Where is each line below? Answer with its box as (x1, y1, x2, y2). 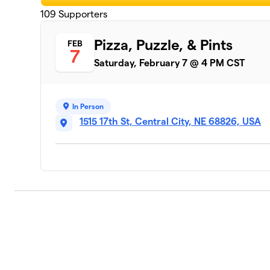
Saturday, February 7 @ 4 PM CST (94, 57, 245, 68)
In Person (72, 102, 104, 110)
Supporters (56, 8, 108, 19)
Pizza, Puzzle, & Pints (94, 36, 233, 53)
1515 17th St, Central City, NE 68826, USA (80, 116, 262, 127)
